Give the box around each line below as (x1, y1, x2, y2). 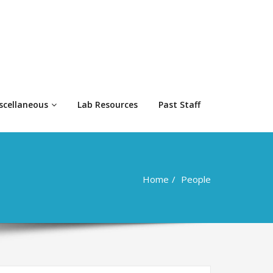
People (181, 173, 211, 185)
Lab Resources (77, 99, 138, 110)
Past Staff (158, 99, 200, 110)
